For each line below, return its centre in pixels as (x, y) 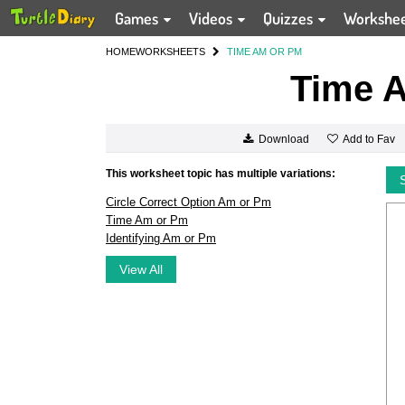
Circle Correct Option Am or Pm (188, 202)
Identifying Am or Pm (161, 238)
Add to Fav (368, 139)
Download (283, 140)
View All (141, 269)
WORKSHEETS (170, 52)
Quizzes (290, 18)
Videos (213, 18)
